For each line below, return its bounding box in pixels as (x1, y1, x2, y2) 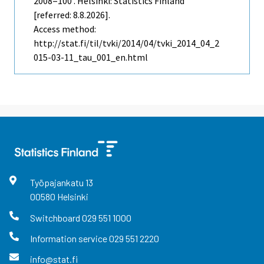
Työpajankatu (29, 177, 85, 189)
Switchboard (29, 212, 82, 223)
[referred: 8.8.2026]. (34, 9, 110, 21)
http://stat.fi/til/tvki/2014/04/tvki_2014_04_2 (34, 37, 219, 49)
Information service (29, 232, 109, 244)
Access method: (34, 23, 96, 35)
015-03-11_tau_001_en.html (34, 51, 148, 64)
